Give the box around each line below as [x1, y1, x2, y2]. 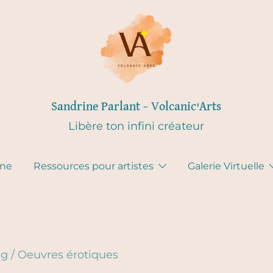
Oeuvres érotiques [18, 248, 118, 261]
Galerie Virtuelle [187, 160, 264, 172]
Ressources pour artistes [33, 160, 154, 172]
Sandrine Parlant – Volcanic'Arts [51, 101, 222, 113]
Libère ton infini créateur [68, 119, 205, 133]
